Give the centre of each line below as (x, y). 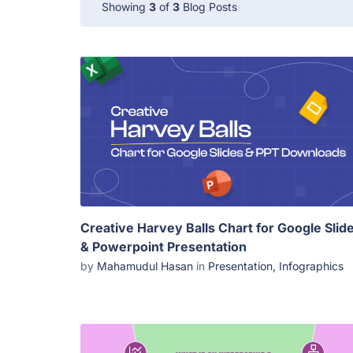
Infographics (311, 266)
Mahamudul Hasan (145, 266)
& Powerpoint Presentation (163, 247)
